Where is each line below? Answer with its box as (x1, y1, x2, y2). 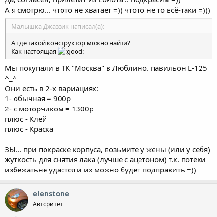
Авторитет (33, 200, 63, 208)
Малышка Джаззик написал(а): (11, 22, 104, 31)
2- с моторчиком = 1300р (5, 103, 93, 113)
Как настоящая (11, 47, 58, 56)
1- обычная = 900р (5, 93, 71, 103)
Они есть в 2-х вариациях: (5, 83, 98, 93)
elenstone (33, 188, 69, 198)
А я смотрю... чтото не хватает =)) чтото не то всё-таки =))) (5, 4, 210, 15)
